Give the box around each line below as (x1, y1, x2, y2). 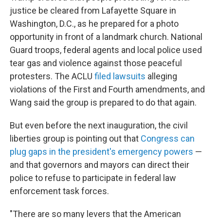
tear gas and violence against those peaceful (10, 58, 182, 68)
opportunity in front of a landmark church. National (10, 32, 202, 42)
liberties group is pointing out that (10, 133, 141, 144)
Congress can (141, 133, 195, 144)
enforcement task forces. (10, 186, 109, 196)
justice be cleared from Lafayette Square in (10, 5, 176, 16)
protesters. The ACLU (10, 71, 94, 81)
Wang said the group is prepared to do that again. (10, 97, 197, 108)
